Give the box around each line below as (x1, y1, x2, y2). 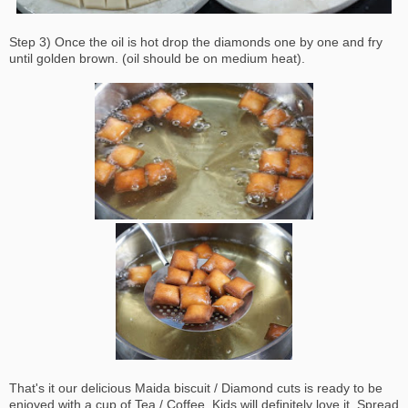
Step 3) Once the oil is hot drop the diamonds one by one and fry (9, 35, 382, 50)
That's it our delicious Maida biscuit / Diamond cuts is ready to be (9, 381, 382, 396)
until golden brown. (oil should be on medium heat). (9, 51, 305, 66)
